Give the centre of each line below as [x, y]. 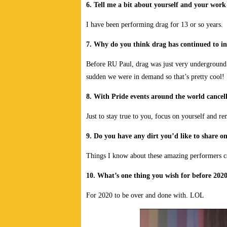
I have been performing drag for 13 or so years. [155, 25]
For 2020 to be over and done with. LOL [145, 196]
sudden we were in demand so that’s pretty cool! [155, 77]
